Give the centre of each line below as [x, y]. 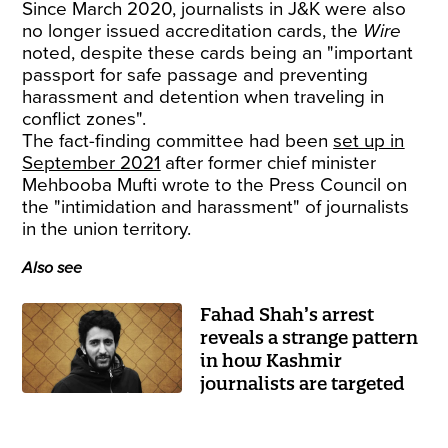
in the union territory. [107, 229]
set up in [369, 141]
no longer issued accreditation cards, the [193, 31]
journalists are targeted [303, 383]
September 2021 [91, 163]
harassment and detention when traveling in [203, 97]
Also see [52, 268]
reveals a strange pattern [309, 337]
